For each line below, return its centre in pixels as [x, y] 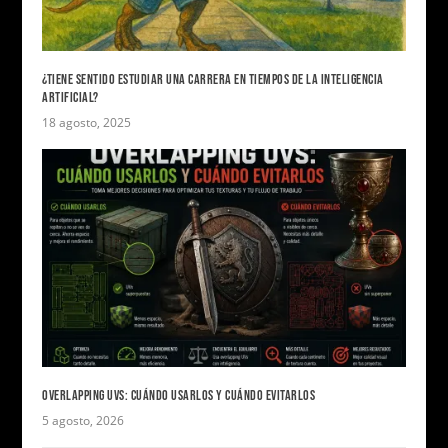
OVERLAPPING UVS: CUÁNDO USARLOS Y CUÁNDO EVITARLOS [179, 396]
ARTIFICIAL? [70, 98]
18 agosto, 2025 [87, 123]
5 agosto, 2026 [83, 421]
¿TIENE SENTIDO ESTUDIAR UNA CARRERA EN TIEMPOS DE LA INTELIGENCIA [213, 80]
